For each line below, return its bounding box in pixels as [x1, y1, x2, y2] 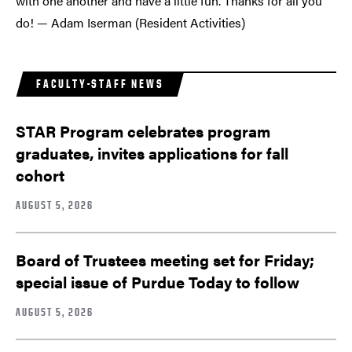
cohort [16, 163, 64, 187]
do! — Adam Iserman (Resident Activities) [16, 13, 245, 32]
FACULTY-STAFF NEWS [36, 76, 164, 92]
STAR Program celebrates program [16, 119, 270, 143]
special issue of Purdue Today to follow [16, 269, 299, 293]
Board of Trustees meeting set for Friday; [16, 247, 314, 271]
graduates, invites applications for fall [16, 141, 288, 165]
